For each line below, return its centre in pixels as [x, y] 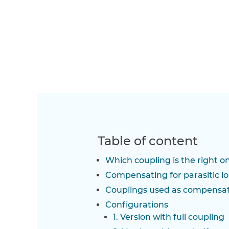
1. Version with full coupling [168, 217]
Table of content [147, 141]
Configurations [136, 205]
